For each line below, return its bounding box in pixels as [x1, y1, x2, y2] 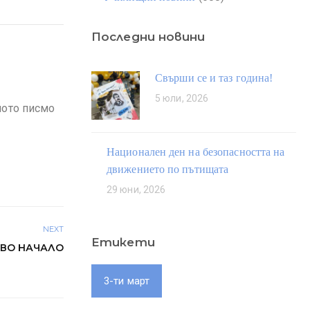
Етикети [91, 235, 155, 249]
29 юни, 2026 [107, 184, 166, 195]
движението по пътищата [107, 163, 229, 175]
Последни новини [91, 30, 206, 44]
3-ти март [104, 275, 149, 287]
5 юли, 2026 [155, 93, 209, 104]
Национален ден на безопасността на [107, 146, 285, 158]
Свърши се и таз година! [155, 72, 273, 84]
